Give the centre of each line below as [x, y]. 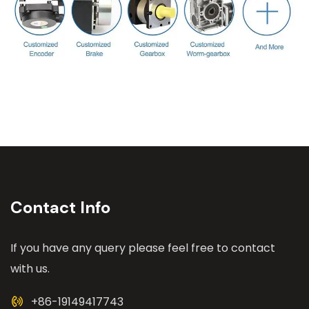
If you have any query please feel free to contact [143, 248]
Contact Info [60, 208]
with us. [30, 269]
